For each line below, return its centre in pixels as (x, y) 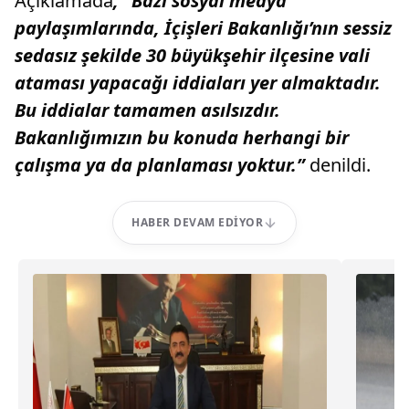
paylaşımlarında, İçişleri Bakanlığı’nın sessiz (203, 28)
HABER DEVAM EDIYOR (197, 222)
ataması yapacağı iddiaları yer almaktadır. (198, 83)
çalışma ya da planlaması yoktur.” (160, 165)
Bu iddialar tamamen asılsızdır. (147, 110)
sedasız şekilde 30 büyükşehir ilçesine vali (192, 55)
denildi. (340, 165)
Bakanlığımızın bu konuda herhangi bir (182, 137)
